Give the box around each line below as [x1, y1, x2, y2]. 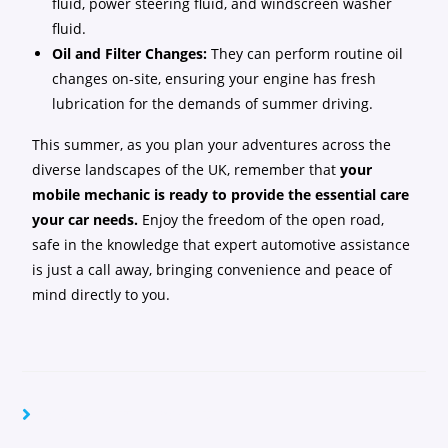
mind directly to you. [32, 285, 171, 304]
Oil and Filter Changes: [52, 44, 208, 63]
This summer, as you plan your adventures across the [32, 135, 392, 154]
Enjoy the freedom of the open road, [138, 210, 385, 229]
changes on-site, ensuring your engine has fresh [52, 69, 377, 88]
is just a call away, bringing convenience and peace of [32, 260, 393, 279]
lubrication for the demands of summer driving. [52, 94, 374, 113]
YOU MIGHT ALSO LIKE [38, 407, 224, 425]
